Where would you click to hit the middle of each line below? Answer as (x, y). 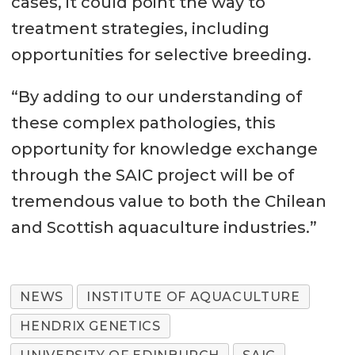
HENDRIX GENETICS (90, 326)
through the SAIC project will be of (152, 176)
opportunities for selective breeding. (161, 55)
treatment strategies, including (140, 29)
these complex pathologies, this (143, 123)
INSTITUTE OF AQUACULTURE (193, 296)
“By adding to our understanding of (156, 97)
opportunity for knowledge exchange (164, 149)
